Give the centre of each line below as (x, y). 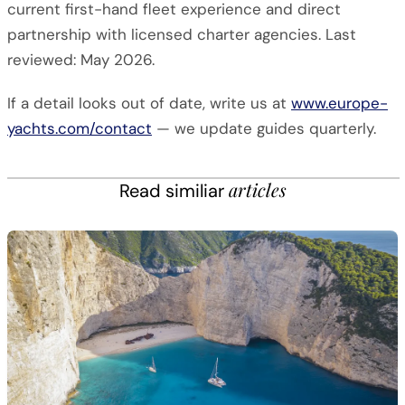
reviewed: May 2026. (81, 60)
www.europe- (339, 103)
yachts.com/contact (80, 128)
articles (257, 189)
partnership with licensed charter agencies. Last (182, 34)
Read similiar (174, 191)
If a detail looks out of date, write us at (149, 103)
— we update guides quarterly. (264, 128)
